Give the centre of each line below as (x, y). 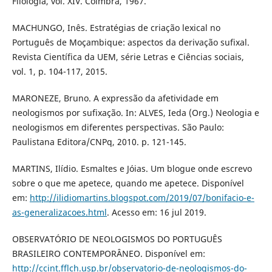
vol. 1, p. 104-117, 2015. (59, 71)
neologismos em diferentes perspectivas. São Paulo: (118, 127)
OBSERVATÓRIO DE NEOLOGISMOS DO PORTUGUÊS (117, 239)
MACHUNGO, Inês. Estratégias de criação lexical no (116, 27)
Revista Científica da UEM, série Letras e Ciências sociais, (128, 56)
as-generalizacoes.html (59, 212)
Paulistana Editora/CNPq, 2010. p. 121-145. (99, 141)
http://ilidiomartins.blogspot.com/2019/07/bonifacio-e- (142, 197)
